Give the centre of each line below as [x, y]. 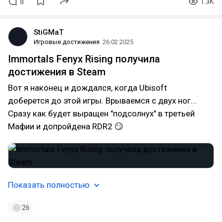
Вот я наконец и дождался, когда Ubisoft [87, 88]
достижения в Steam [57, 72]
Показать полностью [49, 185]
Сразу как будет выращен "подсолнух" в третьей [101, 113]
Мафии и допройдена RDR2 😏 [66, 126]
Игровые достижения [67, 42]
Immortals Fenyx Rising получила [84, 59]
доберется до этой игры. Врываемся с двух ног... [102, 101]
